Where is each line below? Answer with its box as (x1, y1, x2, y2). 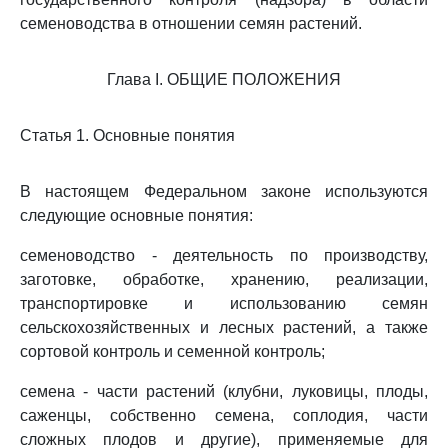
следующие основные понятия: (20, 207, 253, 224)
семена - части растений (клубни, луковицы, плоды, (20, 383, 428, 400)
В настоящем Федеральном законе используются (20, 183, 428, 200)
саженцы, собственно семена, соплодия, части (20, 407, 428, 424)
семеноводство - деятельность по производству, (20, 247, 428, 264)
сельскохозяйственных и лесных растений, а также (20, 319, 428, 336)
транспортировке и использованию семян (20, 295, 428, 312)
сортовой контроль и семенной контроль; (20, 343, 325, 360)
